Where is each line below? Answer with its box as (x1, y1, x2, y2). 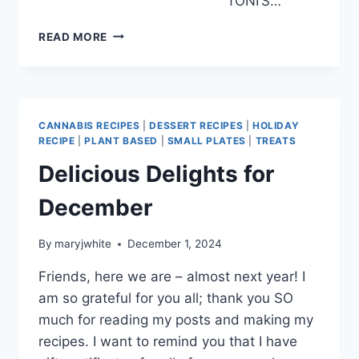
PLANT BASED (84, 134, 158, 147)
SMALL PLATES (167, 134, 246, 147)
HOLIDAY (252, 119, 300, 131)
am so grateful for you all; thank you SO (38, 290, 293, 307)
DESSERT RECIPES (149, 119, 244, 131)
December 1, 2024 (127, 237, 223, 251)
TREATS (255, 134, 296, 147)
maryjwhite (54, 237, 112, 251)
